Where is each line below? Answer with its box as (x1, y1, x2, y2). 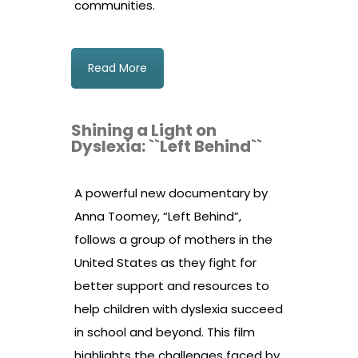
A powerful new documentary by (74, 185, 268, 202)
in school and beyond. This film (74, 324, 255, 341)
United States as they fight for (74, 254, 257, 272)
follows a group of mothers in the (74, 231, 272, 249)
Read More (88, 60, 147, 77)
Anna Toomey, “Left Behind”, (74, 208, 241, 225)
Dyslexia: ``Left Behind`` (71, 135, 262, 158)
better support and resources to (74, 277, 269, 295)
